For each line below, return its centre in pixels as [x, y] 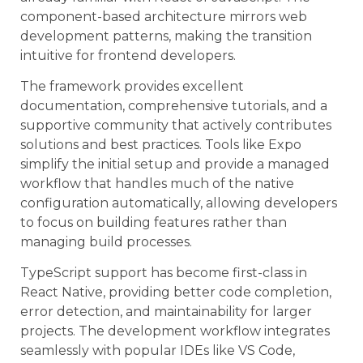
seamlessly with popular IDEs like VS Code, [158, 351]
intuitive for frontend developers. [128, 55]
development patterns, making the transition [166, 36]
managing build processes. [106, 242]
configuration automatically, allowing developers [179, 203]
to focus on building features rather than [154, 223]
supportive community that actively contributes [176, 126]
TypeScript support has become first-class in [164, 273]
